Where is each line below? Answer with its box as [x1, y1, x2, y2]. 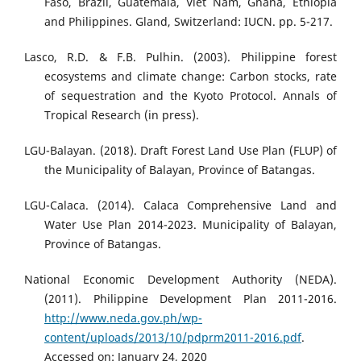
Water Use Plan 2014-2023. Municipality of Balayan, [44, 217, 337, 233]
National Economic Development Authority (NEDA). [24, 272, 337, 288]
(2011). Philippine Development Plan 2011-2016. [44, 291, 337, 307]
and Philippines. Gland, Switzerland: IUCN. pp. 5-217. [44, 14, 333, 30]
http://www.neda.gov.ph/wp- [44, 310, 202, 326]
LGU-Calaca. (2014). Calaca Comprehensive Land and [24, 197, 337, 214]
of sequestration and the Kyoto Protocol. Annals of [44, 88, 337, 104]
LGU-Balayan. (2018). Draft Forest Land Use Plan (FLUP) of [24, 143, 337, 159]
